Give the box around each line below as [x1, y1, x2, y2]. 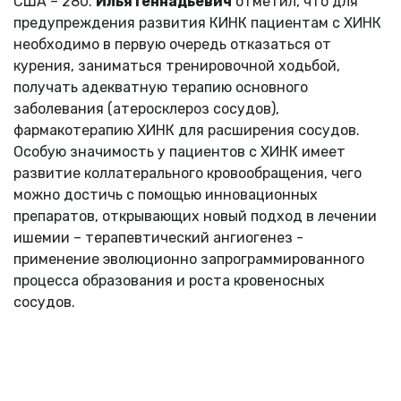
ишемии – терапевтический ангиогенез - [13, 229, 303, 247]
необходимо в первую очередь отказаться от [13, 36, 331, 54]
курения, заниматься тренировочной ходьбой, [13, 57, 340, 75]
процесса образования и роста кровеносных [13, 272, 325, 290]
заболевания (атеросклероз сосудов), [13, 100, 279, 118]
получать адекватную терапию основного [13, 79, 308, 97]
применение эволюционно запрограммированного [13, 251, 364, 269]
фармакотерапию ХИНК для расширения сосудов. [13, 122, 360, 140]
